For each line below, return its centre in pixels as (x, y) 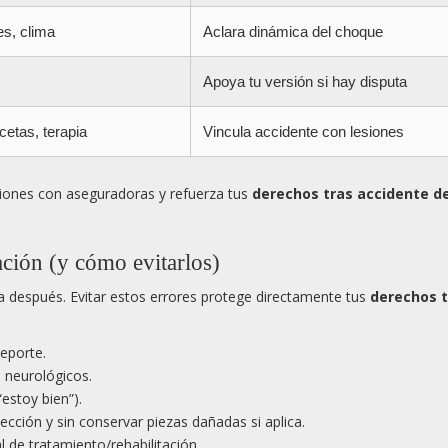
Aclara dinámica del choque (293, 32)
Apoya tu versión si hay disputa (305, 82)
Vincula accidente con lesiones (303, 132)
